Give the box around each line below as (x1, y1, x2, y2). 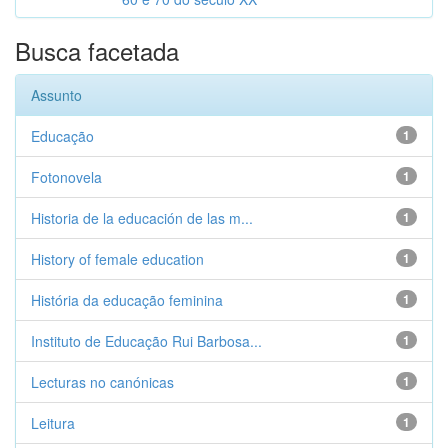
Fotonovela (31, 167, 102, 187)
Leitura (31, 413, 75, 433)
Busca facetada (15, 33, 179, 68)
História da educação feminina (31, 290, 223, 310)
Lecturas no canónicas (31, 372, 174, 392)
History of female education (31, 249, 204, 269)
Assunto (31, 85, 82, 105)
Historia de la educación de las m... (31, 208, 253, 228)
